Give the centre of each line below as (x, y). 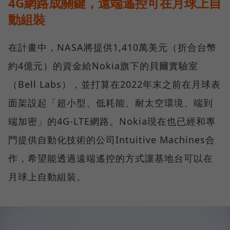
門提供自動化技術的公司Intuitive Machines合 (112, 139)
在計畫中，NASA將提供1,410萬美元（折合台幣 (112, 47)
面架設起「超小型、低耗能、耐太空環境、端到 (111, 102)
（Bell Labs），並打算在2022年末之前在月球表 (114, 84)
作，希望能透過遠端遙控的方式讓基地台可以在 (111, 158)
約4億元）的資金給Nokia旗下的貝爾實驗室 (103, 65)
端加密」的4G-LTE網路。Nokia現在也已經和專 (112, 121)
